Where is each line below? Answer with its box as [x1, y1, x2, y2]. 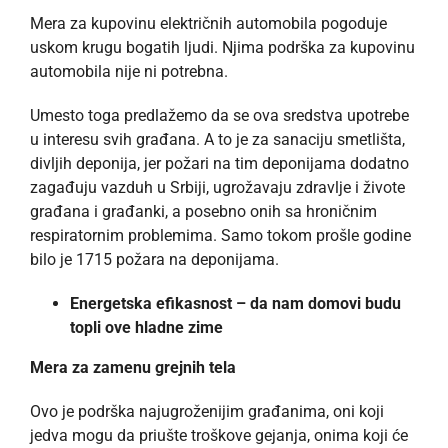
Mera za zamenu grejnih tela [30, 357, 236, 377]
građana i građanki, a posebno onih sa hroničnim [30, 201, 377, 221]
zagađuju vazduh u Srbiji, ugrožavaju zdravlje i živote [30, 177, 405, 197]
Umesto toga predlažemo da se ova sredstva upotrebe [30, 105, 409, 125]
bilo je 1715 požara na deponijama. [30, 249, 287, 269]
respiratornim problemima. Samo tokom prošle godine [30, 225, 411, 245]
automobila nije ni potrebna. [30, 61, 232, 81]
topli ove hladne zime [70, 317, 227, 337]
